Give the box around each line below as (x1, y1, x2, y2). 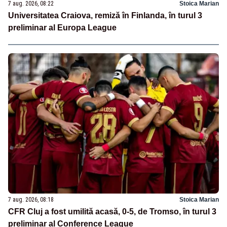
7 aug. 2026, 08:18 (8, 196, 54, 204)
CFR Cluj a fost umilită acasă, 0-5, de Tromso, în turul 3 (8, 207, 216, 216)
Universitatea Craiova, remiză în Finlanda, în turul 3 (8, 11, 202, 20)
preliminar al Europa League (8, 23, 117, 32)
